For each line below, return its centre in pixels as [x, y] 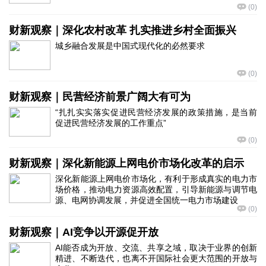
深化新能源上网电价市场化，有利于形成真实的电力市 [156, 179]
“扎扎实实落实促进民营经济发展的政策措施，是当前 [156, 112]
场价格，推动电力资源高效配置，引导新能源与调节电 [156, 189]
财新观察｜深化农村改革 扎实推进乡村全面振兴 [123, 30]
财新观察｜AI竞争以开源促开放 [84, 232]
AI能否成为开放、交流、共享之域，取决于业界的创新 [156, 248]
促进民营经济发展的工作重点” [111, 123]
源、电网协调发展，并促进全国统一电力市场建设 [147, 200]
